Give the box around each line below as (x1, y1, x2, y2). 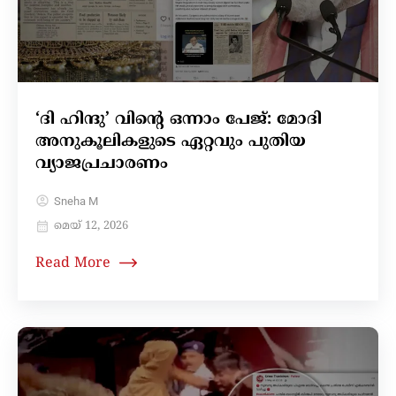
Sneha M (54, 194, 98, 208)
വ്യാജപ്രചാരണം (35, 153, 173, 174)
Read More (35, 254, 110, 272)
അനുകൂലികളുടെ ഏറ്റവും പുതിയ (35, 131, 306, 152)
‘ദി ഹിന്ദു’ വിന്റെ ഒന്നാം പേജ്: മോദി (35, 109, 322, 130)
